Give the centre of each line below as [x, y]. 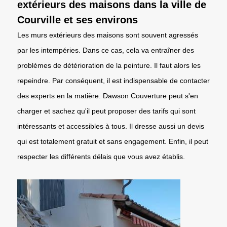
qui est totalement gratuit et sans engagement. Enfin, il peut [113, 141]
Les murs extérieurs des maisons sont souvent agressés [108, 35]
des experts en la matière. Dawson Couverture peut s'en [108, 96]
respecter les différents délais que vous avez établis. [101, 156]
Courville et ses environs [78, 20]
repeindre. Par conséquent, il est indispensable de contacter [113, 80]
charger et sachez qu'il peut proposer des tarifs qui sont [106, 111]
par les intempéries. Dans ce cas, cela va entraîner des [106, 50]
